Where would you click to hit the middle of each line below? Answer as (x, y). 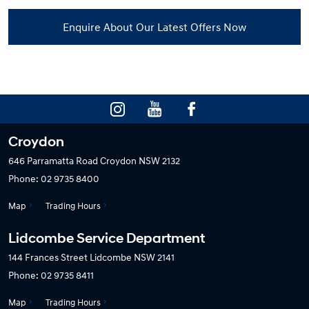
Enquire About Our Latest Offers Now (154, 27)
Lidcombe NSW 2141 (132, 257)
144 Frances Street (48, 257)
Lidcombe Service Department (107, 239)
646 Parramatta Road (53, 161)
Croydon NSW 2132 (140, 161)
